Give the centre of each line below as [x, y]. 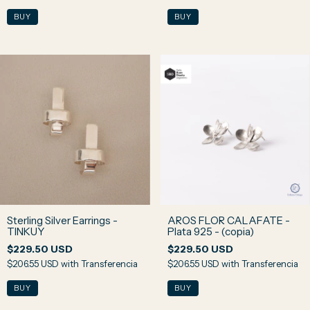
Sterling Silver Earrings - [62, 220]
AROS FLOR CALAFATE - [228, 220]
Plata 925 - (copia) [210, 231]
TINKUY [26, 231]
